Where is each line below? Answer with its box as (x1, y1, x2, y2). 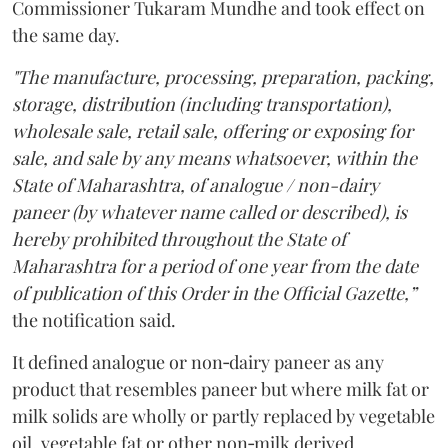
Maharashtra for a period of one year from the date (12, 254, 418, 279)
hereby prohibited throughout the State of (12, 227, 346, 252)
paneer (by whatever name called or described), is (12, 200, 407, 225)
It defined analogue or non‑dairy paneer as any (12, 350, 384, 375)
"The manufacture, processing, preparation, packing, (12, 65, 434, 90)
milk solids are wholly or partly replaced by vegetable (12, 404, 435, 429)
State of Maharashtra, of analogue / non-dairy (12, 173, 379, 198)
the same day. (12, 23, 120, 48)
